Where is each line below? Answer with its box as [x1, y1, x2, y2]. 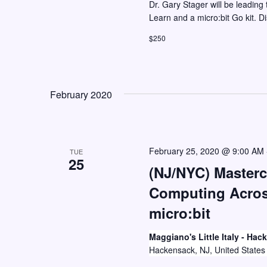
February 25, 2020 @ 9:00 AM [148, 145, 264, 157]
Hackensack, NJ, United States [148, 244, 265, 256]
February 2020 [50, 88, 112, 101]
